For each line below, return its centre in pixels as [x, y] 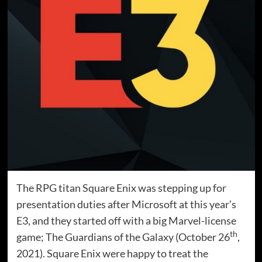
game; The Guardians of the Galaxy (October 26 [123, 237]
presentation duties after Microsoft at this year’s [126, 204]
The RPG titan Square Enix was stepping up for [121, 188]
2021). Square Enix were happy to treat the [112, 253]
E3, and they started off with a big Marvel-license [126, 220]
